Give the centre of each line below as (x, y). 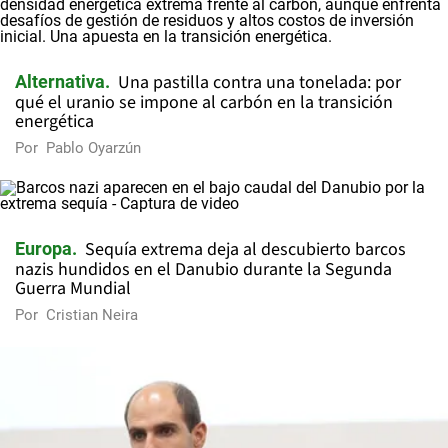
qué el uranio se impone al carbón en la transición (204, 102)
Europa (43, 248)
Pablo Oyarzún (93, 148)
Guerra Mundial (73, 288)
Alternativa (60, 81)
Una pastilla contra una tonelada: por (259, 82)
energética (54, 121)
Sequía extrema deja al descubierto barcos (245, 249)
